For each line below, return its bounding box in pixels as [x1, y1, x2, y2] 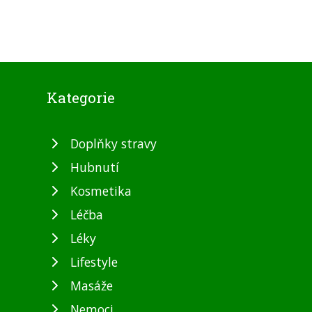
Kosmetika [70, 182, 132, 200]
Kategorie [47, 88, 115, 108]
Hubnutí [70, 159, 119, 176]
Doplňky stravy [70, 135, 157, 153]
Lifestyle [70, 253, 118, 271]
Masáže [70, 277, 113, 295]
